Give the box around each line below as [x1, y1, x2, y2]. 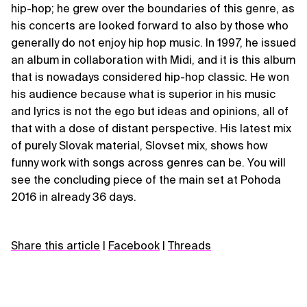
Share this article [11, 238, 100, 252]
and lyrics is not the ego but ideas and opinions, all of [11, 104, 288, 118]
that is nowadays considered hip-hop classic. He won [11, 70, 289, 84]
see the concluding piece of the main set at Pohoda [11, 173, 281, 186]
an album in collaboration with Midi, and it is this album [11, 53, 295, 66]
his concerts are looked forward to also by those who [11, 19, 288, 32]
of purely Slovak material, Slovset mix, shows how [11, 138, 268, 152]
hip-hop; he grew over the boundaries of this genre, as [11, 1, 295, 15]
